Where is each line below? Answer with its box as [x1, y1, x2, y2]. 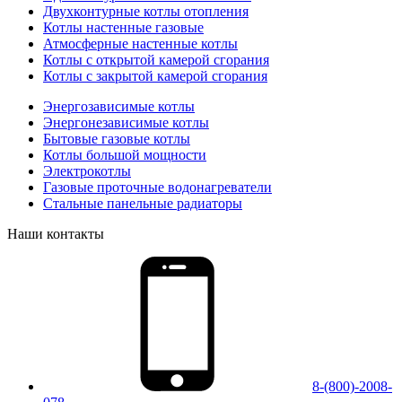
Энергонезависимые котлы [43, 114, 209, 130]
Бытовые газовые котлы [43, 130, 190, 146]
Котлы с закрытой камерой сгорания [43, 67, 267, 83]
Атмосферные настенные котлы [43, 35, 238, 51]
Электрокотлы [43, 162, 131, 179]
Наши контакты [7, 225, 104, 241]
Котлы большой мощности [43, 146, 206, 162]
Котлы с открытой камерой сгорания [43, 51, 269, 67]
